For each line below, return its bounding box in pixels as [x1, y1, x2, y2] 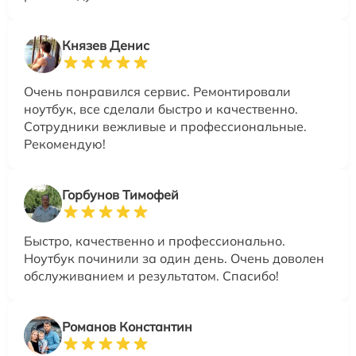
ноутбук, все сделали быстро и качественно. [24, 100, 298, 117]
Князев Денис [62, 37, 149, 53]
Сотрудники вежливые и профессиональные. [24, 118, 307, 134]
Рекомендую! [24, 135, 106, 152]
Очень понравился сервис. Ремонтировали [24, 83, 291, 99]
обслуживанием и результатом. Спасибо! [24, 267, 279, 284]
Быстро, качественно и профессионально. [24, 232, 285, 249]
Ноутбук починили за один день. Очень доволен [24, 250, 324, 266]
